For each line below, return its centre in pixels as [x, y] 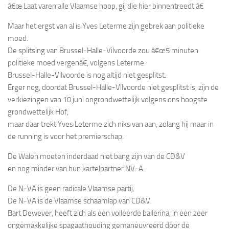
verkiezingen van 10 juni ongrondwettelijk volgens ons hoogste [108, 99]
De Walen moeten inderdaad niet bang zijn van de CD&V [96, 156]
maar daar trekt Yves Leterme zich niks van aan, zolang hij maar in [111, 124]
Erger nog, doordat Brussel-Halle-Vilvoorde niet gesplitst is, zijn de [113, 87]
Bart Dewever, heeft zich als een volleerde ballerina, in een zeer [108, 213]
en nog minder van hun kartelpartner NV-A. [76, 168]
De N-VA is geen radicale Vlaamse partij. [71, 188]
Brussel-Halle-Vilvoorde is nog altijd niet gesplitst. [87, 75]
